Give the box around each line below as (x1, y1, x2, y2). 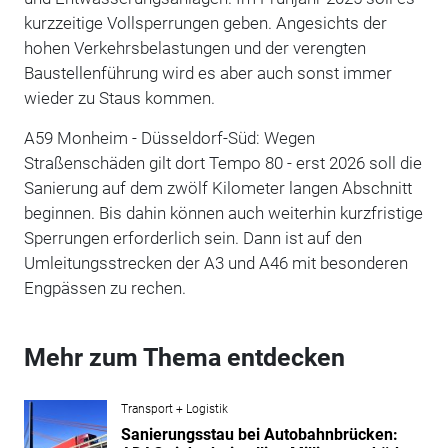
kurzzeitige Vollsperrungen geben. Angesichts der (23, 12, 387, 33)
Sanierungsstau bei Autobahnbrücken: (120, 424, 398, 444)
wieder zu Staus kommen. (23, 87, 219, 108)
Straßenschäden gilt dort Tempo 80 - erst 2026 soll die (23, 152, 422, 173)
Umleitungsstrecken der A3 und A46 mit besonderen (23, 252, 408, 273)
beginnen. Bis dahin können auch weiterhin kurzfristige (23, 202, 423, 223)
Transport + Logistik (120, 401, 228, 416)
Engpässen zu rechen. (23, 277, 186, 298)
